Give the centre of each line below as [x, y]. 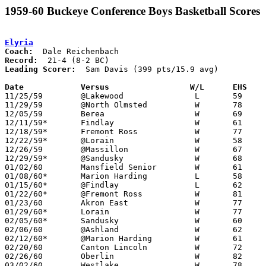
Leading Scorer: [40, 69]
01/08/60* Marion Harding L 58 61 [26, 176]
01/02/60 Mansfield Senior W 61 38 [24, 167]
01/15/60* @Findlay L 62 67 [26, 185]
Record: [21, 60]
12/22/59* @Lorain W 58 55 [26, 140]
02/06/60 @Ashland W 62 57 [24, 229]
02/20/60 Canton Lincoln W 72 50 [24, 247]
